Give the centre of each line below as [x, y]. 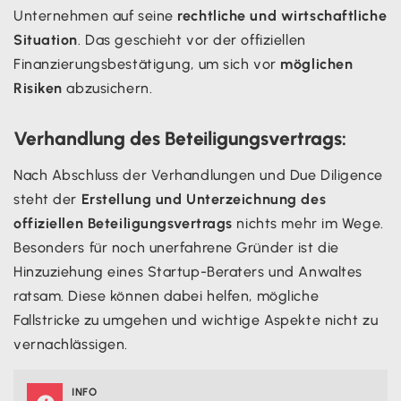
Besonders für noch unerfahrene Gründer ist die [176, 247]
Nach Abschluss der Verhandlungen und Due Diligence [198, 175]
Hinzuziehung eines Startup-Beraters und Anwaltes [188, 271]
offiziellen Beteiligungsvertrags [123, 223]
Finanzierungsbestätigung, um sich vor [147, 64]
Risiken [38, 88]
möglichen [317, 64]
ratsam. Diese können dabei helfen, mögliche [166, 295]
